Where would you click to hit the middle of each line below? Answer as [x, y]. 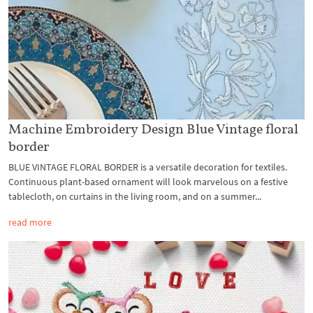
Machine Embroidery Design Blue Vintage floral [153, 129]
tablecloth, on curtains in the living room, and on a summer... [135, 197]
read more [30, 223]
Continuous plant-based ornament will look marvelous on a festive [148, 182]
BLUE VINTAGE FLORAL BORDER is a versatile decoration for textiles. [148, 167]
